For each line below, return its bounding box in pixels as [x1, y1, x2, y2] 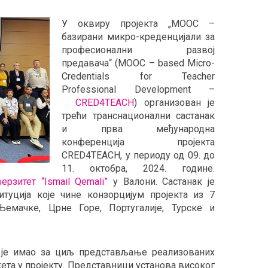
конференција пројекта [62, 136, 215, 148]
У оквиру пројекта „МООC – [62, 18, 215, 29]
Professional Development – [62, 84, 215, 95]
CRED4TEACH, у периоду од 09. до [62, 150, 215, 161]
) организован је [134, 97, 215, 108]
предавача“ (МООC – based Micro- [62, 57, 215, 69]
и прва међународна [62, 123, 215, 135]
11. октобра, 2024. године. [62, 163, 215, 174]
